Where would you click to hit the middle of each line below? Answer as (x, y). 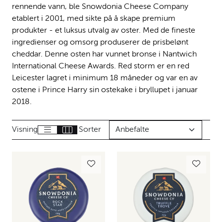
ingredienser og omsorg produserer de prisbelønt (100, 42)
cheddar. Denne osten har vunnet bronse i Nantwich (104, 54)
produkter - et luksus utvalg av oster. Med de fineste (104, 30)
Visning (25, 130)
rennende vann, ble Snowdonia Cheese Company (100, 7)
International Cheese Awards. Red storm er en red (101, 66)
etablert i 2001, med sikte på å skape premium (94, 19)
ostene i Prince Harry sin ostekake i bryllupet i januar (105, 90)
